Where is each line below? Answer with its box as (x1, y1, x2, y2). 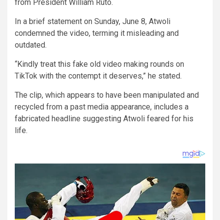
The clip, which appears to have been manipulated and (15, 90, 199, 100)
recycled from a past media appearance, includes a (15, 102, 189, 111)
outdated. (15, 40, 47, 50)
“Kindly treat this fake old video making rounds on (15, 59, 184, 69)
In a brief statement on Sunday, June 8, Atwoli (15, 16, 170, 26)
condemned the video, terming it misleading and (15, 28, 179, 38)
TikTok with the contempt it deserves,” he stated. (15, 71, 182, 81)
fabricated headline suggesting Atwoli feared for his (15, 113, 193, 123)
